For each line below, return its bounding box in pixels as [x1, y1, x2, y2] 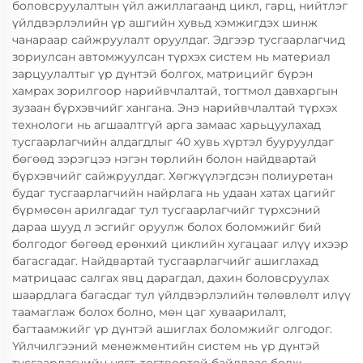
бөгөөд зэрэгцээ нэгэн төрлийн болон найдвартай [12, 152, 317, 166]
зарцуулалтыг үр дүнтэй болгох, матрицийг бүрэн [12, 66, 313, 81]
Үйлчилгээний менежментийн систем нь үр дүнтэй [12, 339, 320, 353]
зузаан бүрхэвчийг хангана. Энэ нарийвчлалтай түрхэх [12, 100, 337, 115]
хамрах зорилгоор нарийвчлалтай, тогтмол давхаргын [12, 83, 338, 98]
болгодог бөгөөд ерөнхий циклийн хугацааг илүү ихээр [12, 237, 348, 251]
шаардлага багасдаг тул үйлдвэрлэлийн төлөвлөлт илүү [12, 288, 351, 302]
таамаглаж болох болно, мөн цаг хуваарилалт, [12, 305, 286, 319]
